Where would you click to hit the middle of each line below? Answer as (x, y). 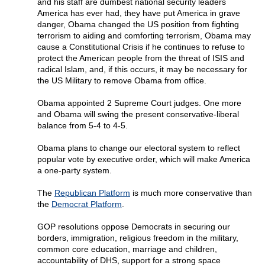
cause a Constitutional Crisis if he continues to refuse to (141, 47)
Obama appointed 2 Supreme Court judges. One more (139, 103)
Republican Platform (92, 193)
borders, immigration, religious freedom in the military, (138, 238)
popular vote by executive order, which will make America (144, 159)
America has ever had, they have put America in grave (139, 13)
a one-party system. (75, 171)
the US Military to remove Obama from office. (122, 81)
